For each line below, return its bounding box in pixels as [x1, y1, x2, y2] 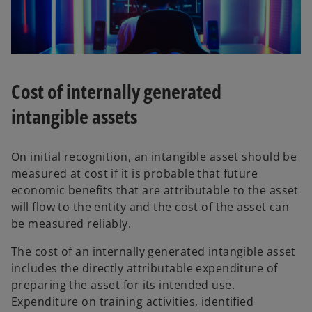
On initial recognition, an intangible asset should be [11, 149, 297, 165]
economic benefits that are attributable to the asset [11, 182, 299, 198]
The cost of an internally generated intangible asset [11, 244, 296, 260]
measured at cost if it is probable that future [11, 166, 258, 182]
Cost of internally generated [11, 78, 221, 105]
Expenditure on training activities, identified [11, 294, 254, 310]
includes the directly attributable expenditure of [11, 260, 278, 276]
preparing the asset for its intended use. [11, 277, 235, 293]
